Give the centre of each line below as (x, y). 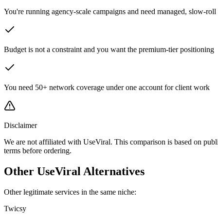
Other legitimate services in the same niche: (70, 192)
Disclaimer (20, 126)
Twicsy (15, 209)
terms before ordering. (38, 151)
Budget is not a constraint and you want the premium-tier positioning (109, 50)
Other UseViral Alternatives (74, 172)
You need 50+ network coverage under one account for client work (107, 88)
